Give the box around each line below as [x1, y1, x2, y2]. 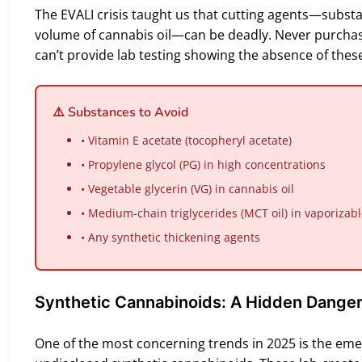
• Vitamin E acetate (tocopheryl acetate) [81, 133, 292, 148]
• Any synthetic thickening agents [81, 229, 260, 245]
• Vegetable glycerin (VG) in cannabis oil [81, 181, 294, 196]
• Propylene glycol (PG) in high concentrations [81, 157, 326, 172]
